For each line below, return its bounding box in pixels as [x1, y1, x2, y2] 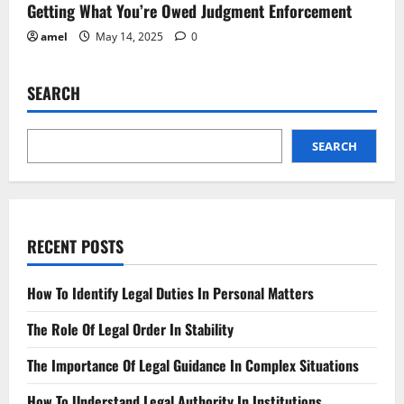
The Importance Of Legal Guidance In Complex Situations [27, 354, 359, 377]
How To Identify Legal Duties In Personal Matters [27, 282, 314, 305]
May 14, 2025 [93, 29, 166, 45]
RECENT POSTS [27, 234, 124, 259]
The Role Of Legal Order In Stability [27, 318, 234, 341]
